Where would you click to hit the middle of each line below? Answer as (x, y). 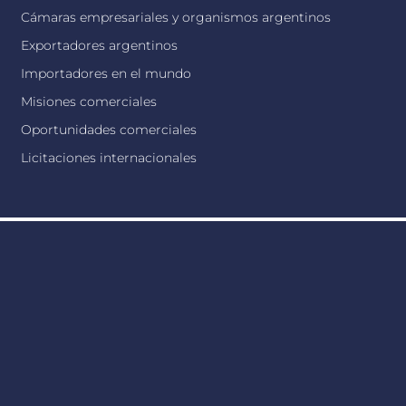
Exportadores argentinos (100, 45)
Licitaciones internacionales (109, 158)
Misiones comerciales (89, 101)
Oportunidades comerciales (109, 130)
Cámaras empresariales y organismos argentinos (176, 17)
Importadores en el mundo (106, 73)
